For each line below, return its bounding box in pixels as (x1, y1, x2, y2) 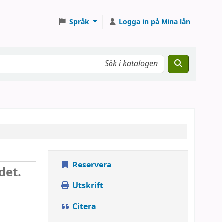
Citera (70, 201, 96, 213)
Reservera (70, 159, 111, 171)
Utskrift (70, 180, 103, 192)
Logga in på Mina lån (119, 16, 190, 27)
